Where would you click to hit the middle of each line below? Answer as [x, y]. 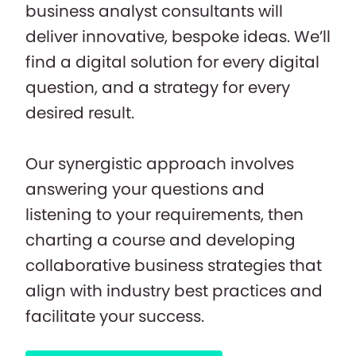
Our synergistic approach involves [160, 163]
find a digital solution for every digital [172, 62]
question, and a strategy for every [158, 87]
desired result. [80, 112]
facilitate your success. [117, 316]
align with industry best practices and [174, 290]
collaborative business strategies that [174, 265]
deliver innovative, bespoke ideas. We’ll [178, 36]
